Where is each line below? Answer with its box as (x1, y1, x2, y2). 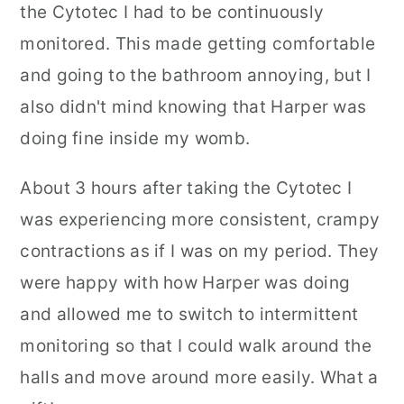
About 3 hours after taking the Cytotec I (20, 178, 353, 198)
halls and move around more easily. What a (20, 367, 379, 388)
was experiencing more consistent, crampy (20, 209, 381, 230)
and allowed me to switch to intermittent (20, 304, 359, 325)
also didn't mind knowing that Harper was (20, 96, 367, 117)
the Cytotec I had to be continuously (20, 2, 325, 23)
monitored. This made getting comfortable (20, 33, 376, 54)
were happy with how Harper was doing (20, 272, 351, 293)
